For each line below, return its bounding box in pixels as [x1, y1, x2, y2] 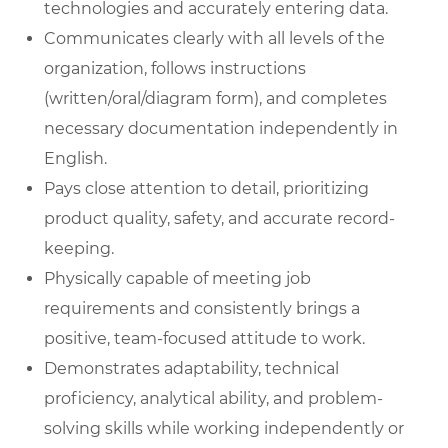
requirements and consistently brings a [44, 298, 360, 318]
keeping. [44, 238, 114, 258]
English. [44, 148, 107, 168]
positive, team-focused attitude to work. [44, 328, 365, 348]
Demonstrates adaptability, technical [44, 358, 339, 378]
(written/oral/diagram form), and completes [44, 88, 387, 108]
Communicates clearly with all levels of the [44, 28, 385, 48]
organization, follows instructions [44, 58, 306, 78]
